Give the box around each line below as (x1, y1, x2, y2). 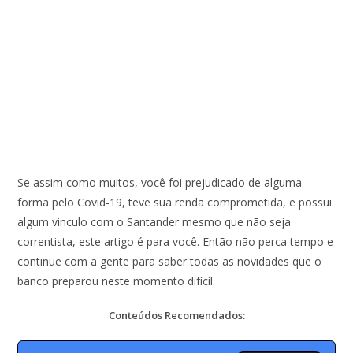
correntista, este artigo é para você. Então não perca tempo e (17, 234, 334, 249)
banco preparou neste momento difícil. (17, 273, 216, 288)
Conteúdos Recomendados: (108, 308, 245, 322)
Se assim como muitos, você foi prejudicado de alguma (17, 175, 303, 190)
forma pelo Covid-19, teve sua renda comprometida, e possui (17, 195, 333, 210)
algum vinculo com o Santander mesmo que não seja (17, 214, 292, 229)
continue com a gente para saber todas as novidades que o (17, 254, 322, 269)
